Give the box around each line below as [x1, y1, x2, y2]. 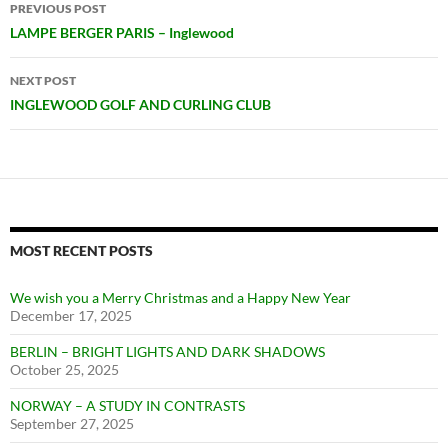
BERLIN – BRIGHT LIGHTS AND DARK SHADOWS [10, 342, 325, 360]
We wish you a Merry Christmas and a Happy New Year [10, 288, 351, 306]
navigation [9, 19, 133, 52]
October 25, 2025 [10, 360, 119, 378]
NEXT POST [10, 72, 76, 88]
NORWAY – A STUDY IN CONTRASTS [10, 396, 245, 414]
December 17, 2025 [10, 306, 132, 324]
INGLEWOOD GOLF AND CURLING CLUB [10, 95, 271, 113]
